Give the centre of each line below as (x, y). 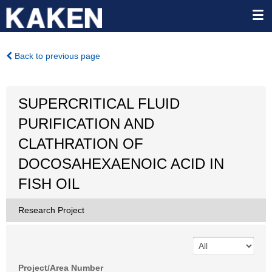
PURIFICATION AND (86, 124)
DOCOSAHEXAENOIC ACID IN (121, 164)
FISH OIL (49, 184)
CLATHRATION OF (81, 144)
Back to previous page (56, 56)
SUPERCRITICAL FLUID (99, 104)
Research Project (51, 210)
